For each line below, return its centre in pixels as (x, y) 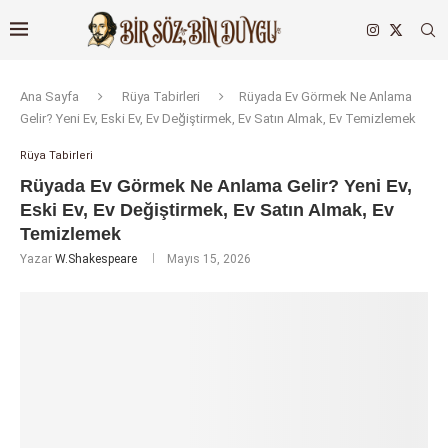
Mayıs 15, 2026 (209, 259)
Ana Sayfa (49, 96)
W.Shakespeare (96, 259)
